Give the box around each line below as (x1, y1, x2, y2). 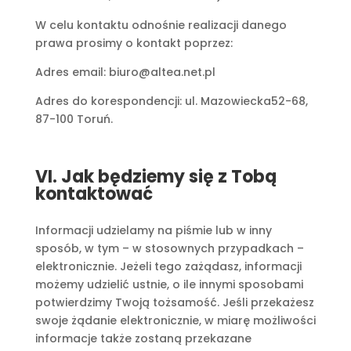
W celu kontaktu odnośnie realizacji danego (34, 17, 287, 33)
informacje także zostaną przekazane (34, 331, 251, 346)
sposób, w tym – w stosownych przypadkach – (34, 241, 304, 256)
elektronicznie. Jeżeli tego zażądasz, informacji (34, 259, 302, 274)
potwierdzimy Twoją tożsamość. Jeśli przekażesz (34, 295, 314, 310)
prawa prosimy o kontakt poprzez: (34, 35, 233, 51)
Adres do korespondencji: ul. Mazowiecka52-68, (34, 93, 308, 109)
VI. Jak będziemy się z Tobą (34, 165, 277, 189)
